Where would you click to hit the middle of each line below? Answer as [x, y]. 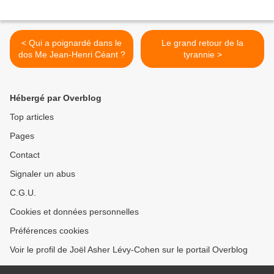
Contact [25, 155]
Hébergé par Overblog [56, 98]
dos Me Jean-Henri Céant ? [72, 55]
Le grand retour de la [202, 43]
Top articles [32, 117]
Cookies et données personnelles [74, 212]
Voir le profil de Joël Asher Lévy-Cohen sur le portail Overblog [129, 250]
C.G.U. [23, 193]
